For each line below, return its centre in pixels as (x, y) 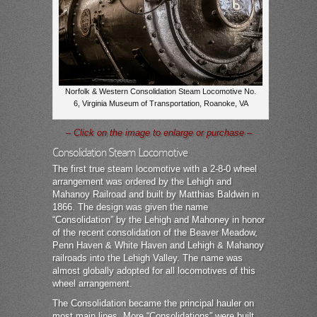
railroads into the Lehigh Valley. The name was (148, 258)
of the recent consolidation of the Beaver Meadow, (155, 233)
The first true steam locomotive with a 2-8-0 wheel (155, 169)
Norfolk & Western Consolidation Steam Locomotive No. (161, 92)
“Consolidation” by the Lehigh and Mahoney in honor (158, 220)
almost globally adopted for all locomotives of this (154, 271)
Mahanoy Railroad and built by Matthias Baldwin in (156, 195)
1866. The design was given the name (130, 207)
